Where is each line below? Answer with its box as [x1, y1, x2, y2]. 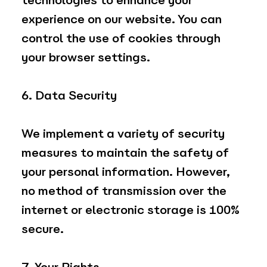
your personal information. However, [21, 164, 230, 179]
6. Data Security [21, 88, 117, 103]
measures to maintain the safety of [21, 145, 229, 160]
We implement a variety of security [21, 126, 225, 141]
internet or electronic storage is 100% [21, 203, 240, 218]
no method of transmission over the [21, 184, 226, 198]
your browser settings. [21, 50, 150, 65]
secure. [21, 222, 64, 237]
